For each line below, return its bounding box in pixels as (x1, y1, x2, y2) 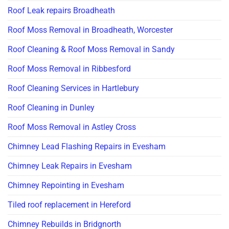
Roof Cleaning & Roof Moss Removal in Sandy (8, 44, 175, 55)
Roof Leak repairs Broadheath (8, 6, 115, 16)
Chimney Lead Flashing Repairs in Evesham (8, 142, 166, 152)
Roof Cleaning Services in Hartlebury (8, 83, 139, 94)
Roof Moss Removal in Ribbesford (8, 64, 131, 74)
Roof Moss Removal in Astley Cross (8, 122, 136, 132)
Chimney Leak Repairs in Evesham (8, 161, 132, 171)
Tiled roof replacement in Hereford (8, 200, 131, 210)
